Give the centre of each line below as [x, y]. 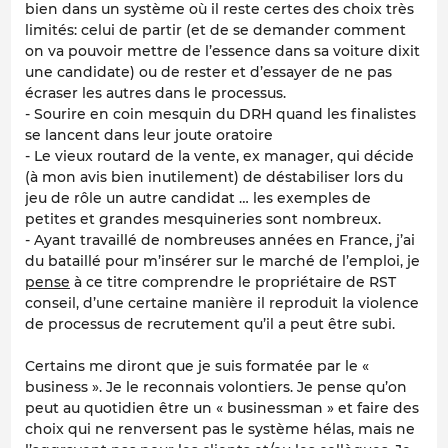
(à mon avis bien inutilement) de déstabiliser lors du [214, 177]
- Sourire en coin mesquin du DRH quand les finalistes [220, 114]
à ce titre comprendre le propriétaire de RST [233, 282]
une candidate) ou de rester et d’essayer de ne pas [208, 72]
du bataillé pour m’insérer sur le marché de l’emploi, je [222, 261]
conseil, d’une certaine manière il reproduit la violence [222, 303]
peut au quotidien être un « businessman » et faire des [222, 408]
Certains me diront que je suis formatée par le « [197, 366]
